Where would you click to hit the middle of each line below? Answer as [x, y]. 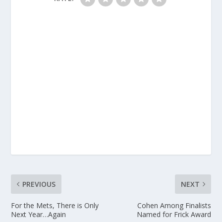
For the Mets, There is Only [55, 205]
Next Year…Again [39, 214]
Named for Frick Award [174, 214]
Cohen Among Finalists [174, 205]
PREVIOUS [39, 184]
